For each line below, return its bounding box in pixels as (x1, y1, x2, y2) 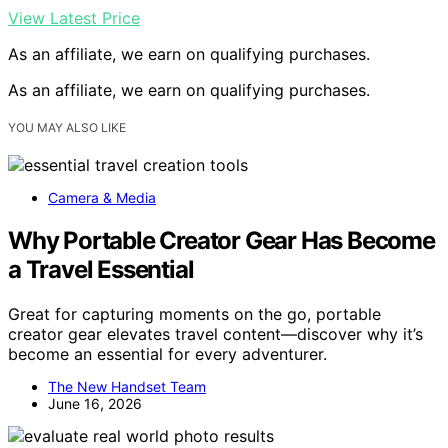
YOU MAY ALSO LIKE (8, 120, 126, 135)
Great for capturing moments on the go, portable (8, 303, 381, 324)
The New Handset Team (48, 377, 206, 395)
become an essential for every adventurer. (8, 343, 327, 364)
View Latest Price (8, 7, 140, 28)
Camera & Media (48, 189, 156, 207)
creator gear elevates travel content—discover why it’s (8, 323, 423, 344)
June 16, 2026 (48, 394, 142, 412)
